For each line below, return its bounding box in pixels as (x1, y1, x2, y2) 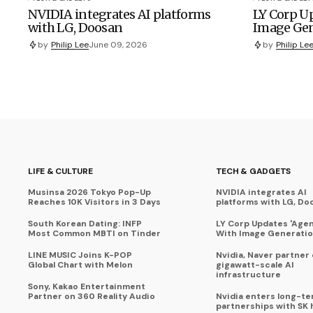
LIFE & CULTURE (28, 166, 93, 177)
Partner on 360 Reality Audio (28, 291, 155, 303)
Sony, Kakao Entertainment (28, 281, 145, 293)
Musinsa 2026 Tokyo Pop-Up (28, 187, 151, 198)
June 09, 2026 (89, 38, 147, 50)
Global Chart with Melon (28, 259, 133, 271)
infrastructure (215, 269, 281, 281)
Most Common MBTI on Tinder (28, 228, 161, 240)
